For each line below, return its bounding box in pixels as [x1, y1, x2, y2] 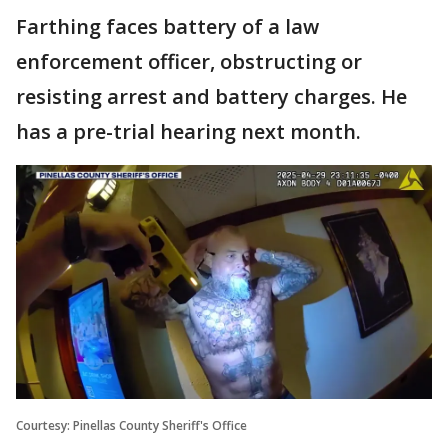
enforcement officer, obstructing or [16, 47, 362, 75]
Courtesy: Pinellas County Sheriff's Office [16, 416, 247, 434]
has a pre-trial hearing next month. [16, 117, 366, 145]
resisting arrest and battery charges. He [16, 82, 407, 110]
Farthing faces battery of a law [16, 12, 319, 40]
